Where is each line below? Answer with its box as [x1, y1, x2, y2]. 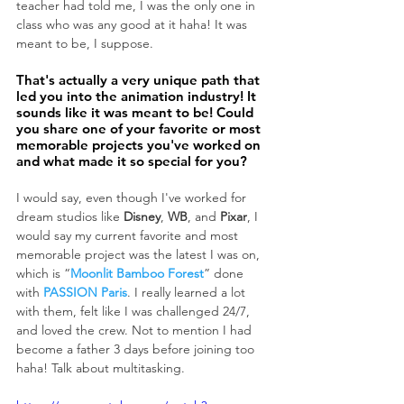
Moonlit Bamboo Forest [70, 264, 204, 281]
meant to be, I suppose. [16, 34, 153, 51]
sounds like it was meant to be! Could [16, 103, 257, 121]
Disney [124, 207, 161, 225]
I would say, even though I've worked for [16, 188, 250, 206]
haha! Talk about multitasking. [16, 359, 185, 376]
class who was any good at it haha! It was [16, 15, 251, 32]
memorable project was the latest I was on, [16, 245, 263, 262]
